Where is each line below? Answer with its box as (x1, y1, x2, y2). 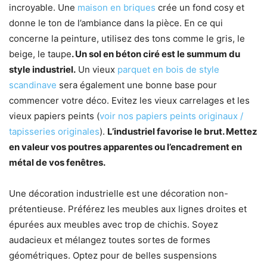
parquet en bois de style (117, 64, 219, 76)
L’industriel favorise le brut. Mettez (107, 126, 257, 138)
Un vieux (76, 64, 117, 76)
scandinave (9, 79, 57, 91)
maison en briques (77, 2, 156, 14)
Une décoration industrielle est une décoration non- (9, 188, 228, 200)
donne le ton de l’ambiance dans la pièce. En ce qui (9, 17, 223, 29)
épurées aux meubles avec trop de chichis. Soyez (9, 219, 218, 231)
